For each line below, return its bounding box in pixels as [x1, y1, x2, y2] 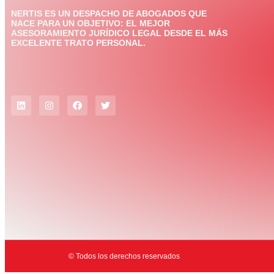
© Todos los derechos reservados [68, 251, 180, 261]
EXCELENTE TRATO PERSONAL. [11, 37, 146, 48]
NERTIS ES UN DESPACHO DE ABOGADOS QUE [11, 8, 207, 18]
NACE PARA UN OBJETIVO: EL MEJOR [11, 18, 170, 28]
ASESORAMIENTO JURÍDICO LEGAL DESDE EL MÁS [11, 28, 228, 38]
